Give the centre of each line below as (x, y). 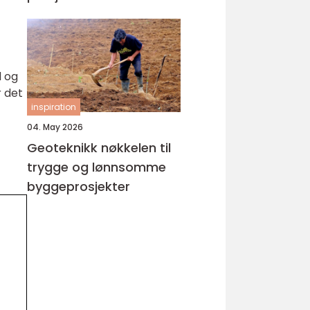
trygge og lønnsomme (97, 167)
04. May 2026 (55, 127)
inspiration (54, 107)
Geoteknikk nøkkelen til (64, 148)
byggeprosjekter (79, 186)
